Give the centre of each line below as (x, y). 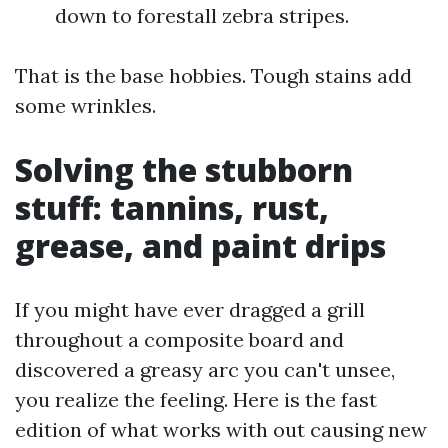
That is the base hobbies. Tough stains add (213, 75)
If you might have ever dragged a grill (190, 309)
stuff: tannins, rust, (172, 207)
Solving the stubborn (184, 169)
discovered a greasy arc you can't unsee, (205, 369)
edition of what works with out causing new (221, 429)
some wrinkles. (85, 105)
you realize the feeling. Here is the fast (196, 399)
